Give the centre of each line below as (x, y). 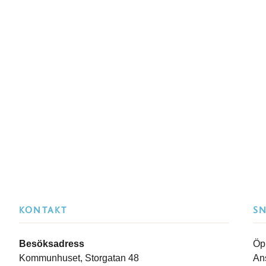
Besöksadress (52, 244)
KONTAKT (43, 210)
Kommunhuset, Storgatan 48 (79, 258)
